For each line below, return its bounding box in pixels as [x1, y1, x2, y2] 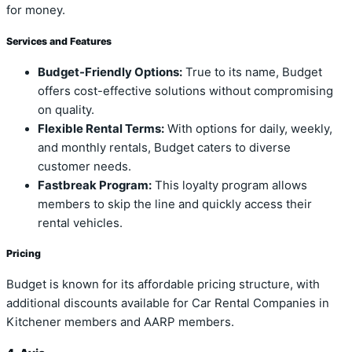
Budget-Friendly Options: [38, 64, 182, 79]
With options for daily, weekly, [164, 121, 332, 136]
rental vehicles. [38, 215, 123, 230]
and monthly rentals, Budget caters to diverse [38, 140, 291, 155]
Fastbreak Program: [38, 178, 152, 192]
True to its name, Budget [182, 64, 322, 79]
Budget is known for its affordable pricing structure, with [6, 277, 320, 292]
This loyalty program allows [152, 178, 307, 192]
